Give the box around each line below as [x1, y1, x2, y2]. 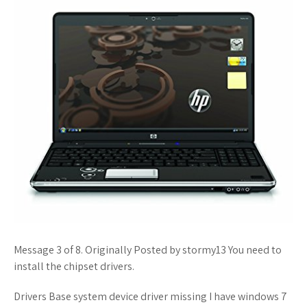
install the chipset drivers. [14, 258, 134, 273]
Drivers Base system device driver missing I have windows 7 [14, 288, 287, 304]
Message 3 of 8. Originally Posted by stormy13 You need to [14, 242, 282, 257]
